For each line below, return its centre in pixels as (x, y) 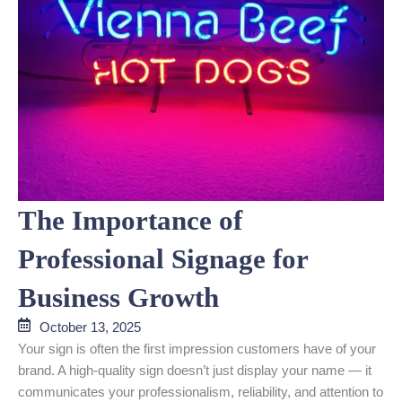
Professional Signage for (163, 259)
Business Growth (118, 297)
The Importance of (130, 220)
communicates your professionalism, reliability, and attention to (201, 392)
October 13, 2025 (90, 328)
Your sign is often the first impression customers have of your (197, 349)
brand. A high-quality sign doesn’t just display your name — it (195, 371)
